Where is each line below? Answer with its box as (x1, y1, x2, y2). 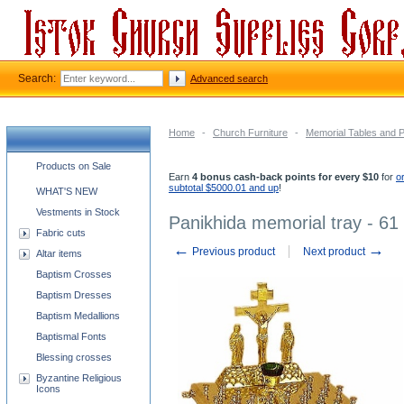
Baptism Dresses (36, 289, 112, 300)
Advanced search (190, 73, 268, 84)
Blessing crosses (36, 352, 112, 363)
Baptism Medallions (36, 310, 120, 321)
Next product (303, 245, 368, 258)
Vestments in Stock (36, 207, 120, 217)
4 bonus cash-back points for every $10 (192, 171, 379, 182)
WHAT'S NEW (36, 186, 97, 197)
